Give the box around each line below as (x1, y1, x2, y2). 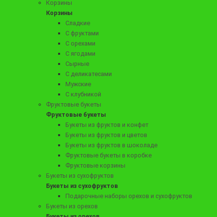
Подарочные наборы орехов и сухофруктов (65, 192, 192, 200)
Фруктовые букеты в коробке (65, 151, 152, 159)
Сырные (65, 60, 89, 67)
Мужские (65, 80, 91, 88)
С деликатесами (65, 70, 112, 77)
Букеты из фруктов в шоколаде (65, 141, 157, 149)
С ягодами (65, 49, 95, 57)
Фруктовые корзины (65, 161, 125, 169)
